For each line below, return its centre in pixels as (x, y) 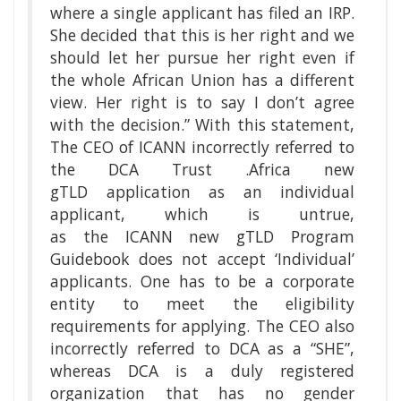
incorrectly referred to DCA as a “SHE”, (202, 349)
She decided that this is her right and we (202, 35)
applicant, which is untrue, (202, 214)
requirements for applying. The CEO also (202, 326)
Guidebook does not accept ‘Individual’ (202, 259)
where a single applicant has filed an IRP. (202, 13)
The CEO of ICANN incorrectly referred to (202, 147)
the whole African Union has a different (202, 80)
